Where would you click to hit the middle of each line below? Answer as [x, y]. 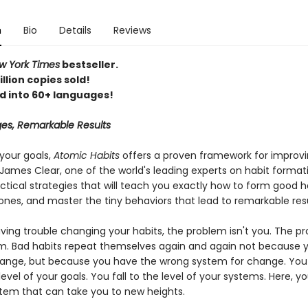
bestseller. [89, 65]
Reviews [132, 30]
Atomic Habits [86, 155]
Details [75, 30]
